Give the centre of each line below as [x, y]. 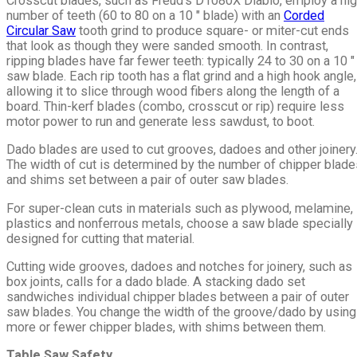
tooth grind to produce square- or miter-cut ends [212, 30]
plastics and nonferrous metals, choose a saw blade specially [180, 223]
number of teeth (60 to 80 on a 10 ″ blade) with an [145, 15]
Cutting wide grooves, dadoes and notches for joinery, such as [179, 266]
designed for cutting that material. [100, 238]
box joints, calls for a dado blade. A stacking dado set [156, 281]
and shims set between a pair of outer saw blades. [147, 180]
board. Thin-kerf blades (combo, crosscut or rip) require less [175, 106]
